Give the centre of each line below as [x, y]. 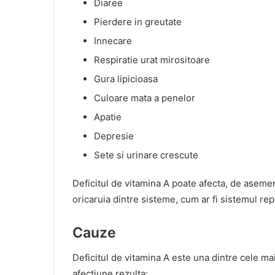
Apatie [108, 117]
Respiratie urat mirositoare [152, 60]
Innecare [113, 41]
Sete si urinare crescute [146, 155]
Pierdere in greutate [138, 22]
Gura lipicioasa [126, 79]
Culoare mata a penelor [145, 98]
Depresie [114, 136]
